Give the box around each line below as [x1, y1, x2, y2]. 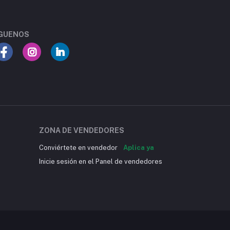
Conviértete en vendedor [39, 144, 119, 151]
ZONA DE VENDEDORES [39, 126, 124, 135]
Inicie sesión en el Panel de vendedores [39, 158, 162, 165]
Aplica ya [123, 144, 154, 151]
